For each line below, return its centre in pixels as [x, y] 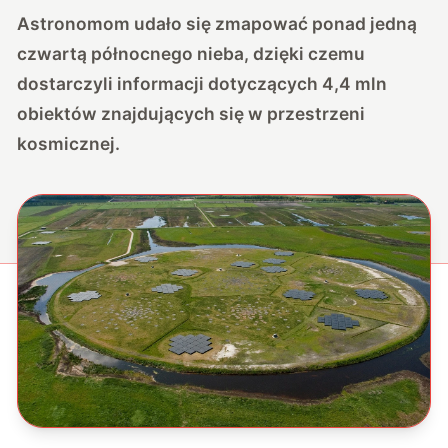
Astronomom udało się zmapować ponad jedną [217, 23]
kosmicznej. [69, 143]
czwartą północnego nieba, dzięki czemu [191, 53]
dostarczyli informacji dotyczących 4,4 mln [202, 83]
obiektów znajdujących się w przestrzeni [191, 113]
